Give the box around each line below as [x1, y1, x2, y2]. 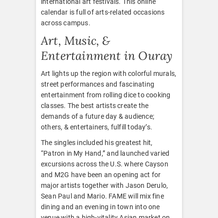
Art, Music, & [41, 33, 110, 48]
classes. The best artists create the [41, 101, 149, 109]
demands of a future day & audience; [41, 112, 154, 120]
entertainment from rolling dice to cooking [41, 91, 171, 99]
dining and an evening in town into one [41, 202, 160, 211]
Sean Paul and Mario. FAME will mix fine [41, 192, 164, 200]
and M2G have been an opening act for [41, 170, 161, 179]
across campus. [41, 18, 91, 27]
